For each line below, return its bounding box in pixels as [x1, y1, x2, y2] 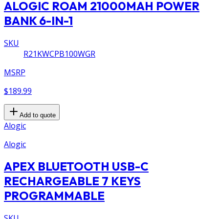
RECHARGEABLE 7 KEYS [4, 174, 141, 189]
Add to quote [20, 111, 56, 119]
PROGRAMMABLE [4, 188, 105, 203]
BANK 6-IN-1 [4, 13, 73, 28]
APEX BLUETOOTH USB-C [4, 159, 149, 174]
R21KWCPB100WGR [23, 48, 95, 59]
